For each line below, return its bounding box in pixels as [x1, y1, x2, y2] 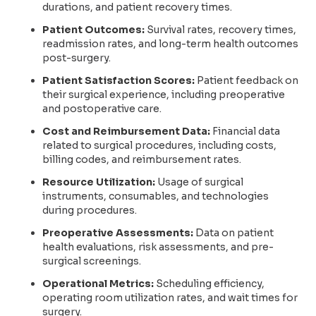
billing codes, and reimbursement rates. [42, 152, 241, 166]
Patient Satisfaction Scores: [42, 73, 197, 87]
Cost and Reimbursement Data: [42, 124, 212, 138]
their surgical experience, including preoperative [42, 87, 285, 101]
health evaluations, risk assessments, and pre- [42, 240, 274, 253]
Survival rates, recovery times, [145, 23, 296, 36]
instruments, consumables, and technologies [42, 189, 269, 202]
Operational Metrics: [42, 276, 154, 290]
